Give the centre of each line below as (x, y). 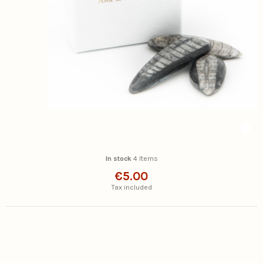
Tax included (131, 187)
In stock (118, 158)
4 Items (145, 158)
